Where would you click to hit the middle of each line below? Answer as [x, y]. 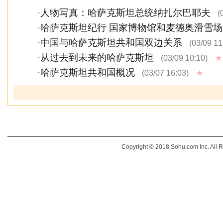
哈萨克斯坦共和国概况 [88, 72]
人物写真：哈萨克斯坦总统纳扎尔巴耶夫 [125, 13]
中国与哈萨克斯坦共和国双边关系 [111, 43]
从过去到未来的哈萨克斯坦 [97, 57]
